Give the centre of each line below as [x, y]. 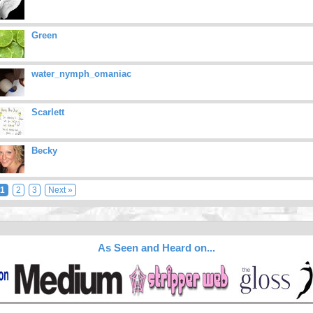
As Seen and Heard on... [156, 248]
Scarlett [48, 112]
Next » [60, 190]
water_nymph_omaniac [81, 74]
